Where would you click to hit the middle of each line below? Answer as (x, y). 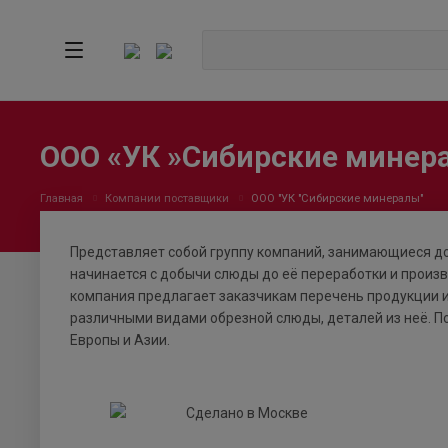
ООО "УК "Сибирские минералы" (337, 198)
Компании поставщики (167, 198)
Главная (61, 198)
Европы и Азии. (120, 340)
